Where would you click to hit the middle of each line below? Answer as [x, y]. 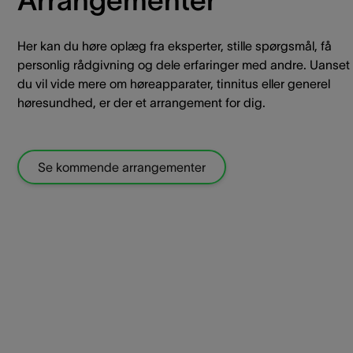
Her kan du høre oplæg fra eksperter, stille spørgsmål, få [175, 45]
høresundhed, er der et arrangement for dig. [141, 102]
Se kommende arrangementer [122, 167]
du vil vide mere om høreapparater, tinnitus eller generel [174, 83]
